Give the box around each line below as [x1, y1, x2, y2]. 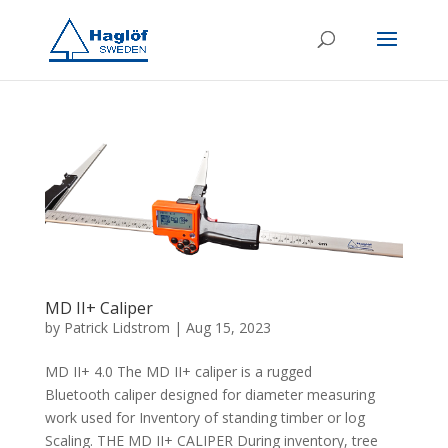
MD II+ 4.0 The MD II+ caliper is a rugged [44, 362, 312, 382]
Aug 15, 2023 [185, 318, 271, 338]
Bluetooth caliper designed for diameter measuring [44, 385, 375, 405]
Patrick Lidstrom [63, 318, 170, 338]
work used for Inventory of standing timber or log [44, 408, 365, 428]
